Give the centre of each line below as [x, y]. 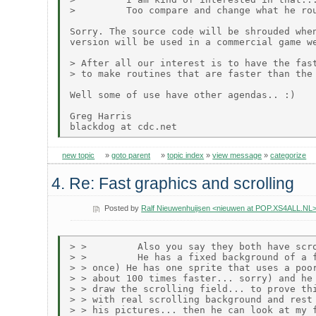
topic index [186, 155]
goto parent [131, 155]
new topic [79, 155]
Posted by [123, 208]
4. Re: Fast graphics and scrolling [173, 184]
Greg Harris [101, 116]
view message [237, 155]
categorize [288, 155]
